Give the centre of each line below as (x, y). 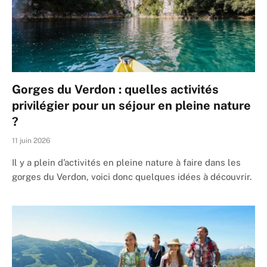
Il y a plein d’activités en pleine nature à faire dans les (126, 163)
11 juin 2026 (31, 141)
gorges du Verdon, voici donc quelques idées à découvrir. (132, 177)
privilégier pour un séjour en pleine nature (131, 106)
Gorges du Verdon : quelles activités (115, 90)
